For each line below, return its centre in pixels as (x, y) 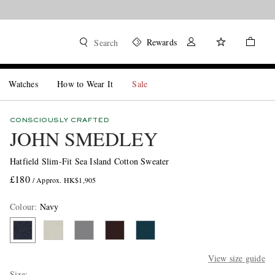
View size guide (236, 258)
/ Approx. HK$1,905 (64, 180)
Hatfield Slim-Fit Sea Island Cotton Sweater (89, 161)
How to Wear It (85, 84)
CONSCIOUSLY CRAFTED (59, 120)
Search (106, 43)
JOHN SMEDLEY (83, 138)
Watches (23, 84)
